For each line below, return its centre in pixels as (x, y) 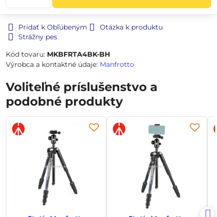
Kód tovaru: (26, 54)
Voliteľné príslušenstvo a (82, 87)
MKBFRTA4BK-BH (78, 54)
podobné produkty (64, 101)
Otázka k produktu (131, 27)
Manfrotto (117, 64)
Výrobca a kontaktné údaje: (53, 64)
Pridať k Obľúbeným (53, 27)
